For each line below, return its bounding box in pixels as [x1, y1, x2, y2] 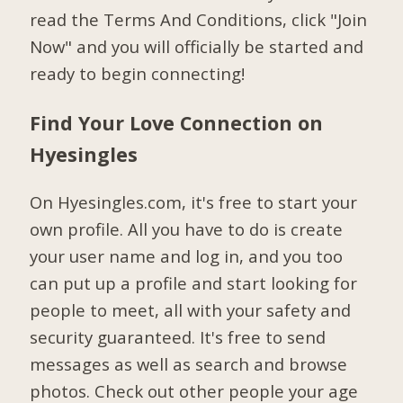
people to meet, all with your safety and [30, 299, 352, 322]
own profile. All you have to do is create [30, 218, 344, 241]
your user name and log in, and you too [30, 245, 344, 268]
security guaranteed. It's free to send [30, 326, 327, 349]
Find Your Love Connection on [30, 109, 324, 136]
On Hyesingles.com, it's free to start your [30, 191, 358, 214]
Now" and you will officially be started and [30, 34, 364, 58]
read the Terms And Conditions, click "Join [30, 7, 368, 31]
